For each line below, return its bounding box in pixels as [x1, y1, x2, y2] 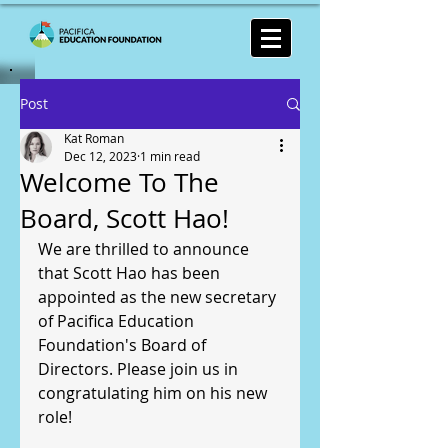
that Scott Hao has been [38, 262, 224, 284]
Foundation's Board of [38, 334, 210, 356]
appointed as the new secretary [38, 286, 280, 308]
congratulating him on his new [38, 382, 271, 404]
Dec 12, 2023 [64, 148, 137, 164]
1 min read [140, 148, 200, 164]
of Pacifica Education [38, 310, 198, 332]
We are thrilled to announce [38, 238, 253, 260]
